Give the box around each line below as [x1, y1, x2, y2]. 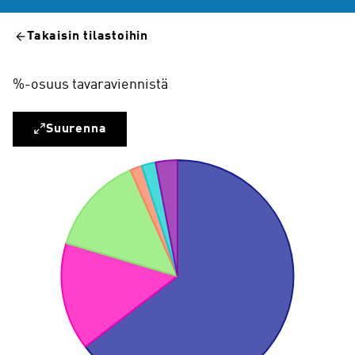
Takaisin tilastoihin [27, 30, 148, 43]
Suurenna [46, 123, 107, 136]
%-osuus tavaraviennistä [13, 78, 168, 92]
